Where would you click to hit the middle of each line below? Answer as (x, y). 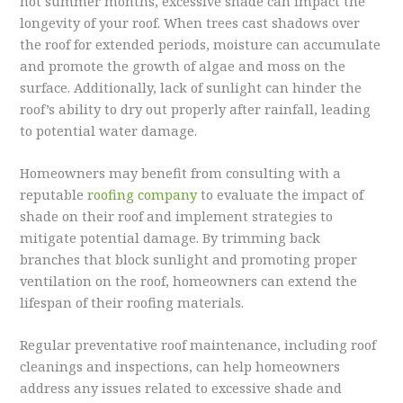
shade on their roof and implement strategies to (177, 216)
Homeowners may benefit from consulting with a (181, 173)
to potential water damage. (109, 130)
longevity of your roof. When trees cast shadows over (190, 22)
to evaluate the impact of (281, 194)
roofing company (143, 194)
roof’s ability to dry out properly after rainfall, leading (196, 108)
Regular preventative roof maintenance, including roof (198, 345)
